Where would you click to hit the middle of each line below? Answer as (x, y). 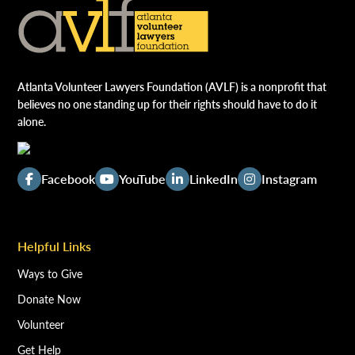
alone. (32, 121)
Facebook (69, 179)
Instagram (290, 179)
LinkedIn (214, 179)
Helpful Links (55, 246)
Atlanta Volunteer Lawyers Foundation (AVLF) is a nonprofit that (172, 86)
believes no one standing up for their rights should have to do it (168, 104)
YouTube (143, 179)
